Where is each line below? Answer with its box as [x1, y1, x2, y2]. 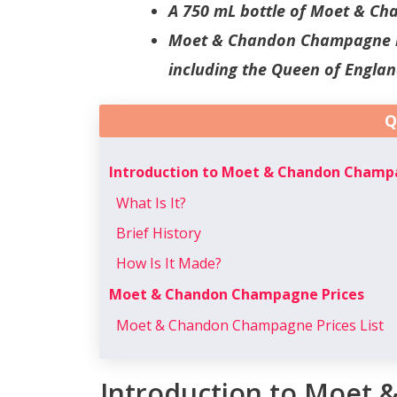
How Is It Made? [116, 253, 222, 273]
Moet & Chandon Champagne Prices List [116, 315, 384, 335]
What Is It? [116, 192, 186, 213]
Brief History [116, 222, 201, 243]
